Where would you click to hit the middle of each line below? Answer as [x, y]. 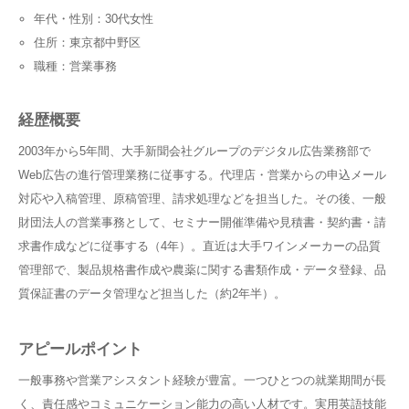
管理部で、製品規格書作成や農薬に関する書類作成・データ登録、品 [202, 269]
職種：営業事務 [75, 66]
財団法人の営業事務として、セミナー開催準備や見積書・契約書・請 [202, 222]
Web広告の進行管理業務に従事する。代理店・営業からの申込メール [202, 174]
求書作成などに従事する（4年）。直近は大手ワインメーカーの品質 [199, 246]
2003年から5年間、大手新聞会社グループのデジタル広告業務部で [194, 151]
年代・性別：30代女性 [93, 18]
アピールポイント [80, 349]
